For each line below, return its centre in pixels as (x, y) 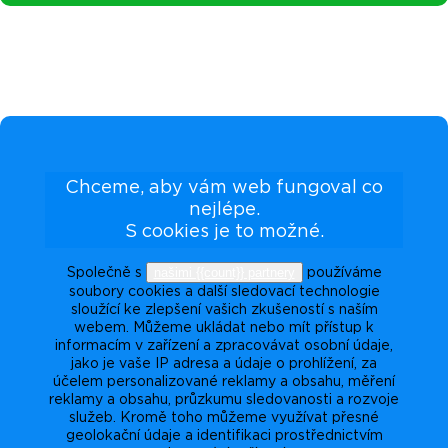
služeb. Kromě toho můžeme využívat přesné (224, 417)
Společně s (106, 272)
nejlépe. (224, 209)
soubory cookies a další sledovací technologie (224, 291)
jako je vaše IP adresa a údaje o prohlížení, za (224, 363)
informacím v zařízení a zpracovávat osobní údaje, (224, 345)
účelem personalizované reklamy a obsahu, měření (224, 381)
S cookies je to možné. (224, 231)
